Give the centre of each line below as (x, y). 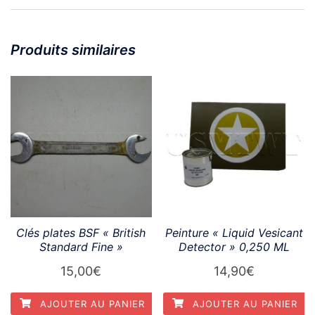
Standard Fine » (81, 246)
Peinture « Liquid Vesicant (234, 232)
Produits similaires (73, 50)
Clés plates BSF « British (81, 232)
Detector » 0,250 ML (234, 246)
